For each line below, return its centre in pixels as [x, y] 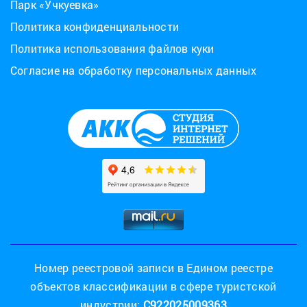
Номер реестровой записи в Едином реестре [153, 268]
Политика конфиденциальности [95, 27]
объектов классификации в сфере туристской [153, 286]
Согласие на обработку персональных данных [134, 71]
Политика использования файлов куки [112, 49]
